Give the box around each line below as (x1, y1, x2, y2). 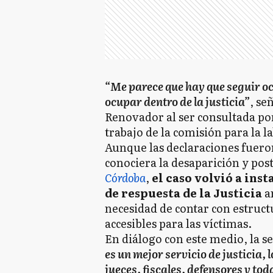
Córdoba (105, 169, 146, 186)
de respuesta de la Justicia (105, 185, 262, 201)
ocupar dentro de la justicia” (105, 93, 250, 110)
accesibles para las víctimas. (105, 215, 252, 232)
